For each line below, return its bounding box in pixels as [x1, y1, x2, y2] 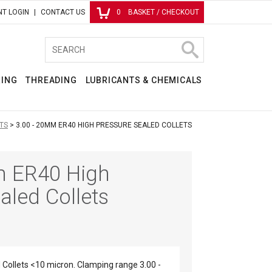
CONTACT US [41, 7, 85, 16]
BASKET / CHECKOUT [128, 7, 199, 16]
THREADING [25, 75, 77, 85]
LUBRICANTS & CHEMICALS [85, 75, 203, 85]
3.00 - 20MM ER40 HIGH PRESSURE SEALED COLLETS [16, 120, 192, 129]
